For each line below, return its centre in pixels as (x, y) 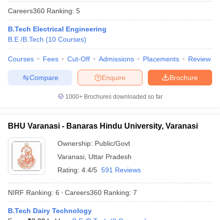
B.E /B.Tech (26, 39)
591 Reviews (121, 170)
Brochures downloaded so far (122, 97)
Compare (44, 77)
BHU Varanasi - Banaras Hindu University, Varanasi (103, 126)
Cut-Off (79, 59)
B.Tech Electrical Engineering (57, 29)
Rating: (69, 170)
